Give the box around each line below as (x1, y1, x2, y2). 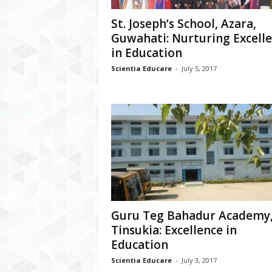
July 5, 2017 (181, 64, 217, 73)
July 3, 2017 (181, 256, 217, 265)
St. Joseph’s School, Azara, (110, 16, 256, 32)
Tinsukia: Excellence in (110, 222, 237, 238)
